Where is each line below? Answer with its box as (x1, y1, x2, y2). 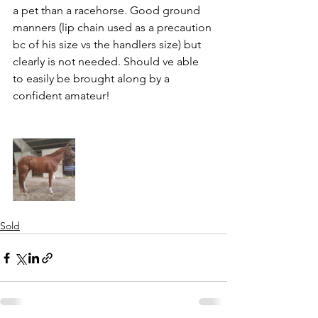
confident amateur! (13, 89, 110, 102)
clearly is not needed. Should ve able (13, 55, 202, 68)
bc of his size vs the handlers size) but (13, 38, 204, 51)
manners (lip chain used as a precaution (13, 21, 214, 34)
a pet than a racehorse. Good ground (13, 4, 203, 17)
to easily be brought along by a (13, 72, 172, 85)
